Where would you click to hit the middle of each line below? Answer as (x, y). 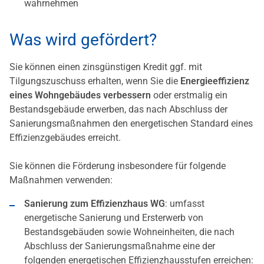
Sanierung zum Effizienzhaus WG (95, 204)
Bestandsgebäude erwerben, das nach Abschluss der (118, 110)
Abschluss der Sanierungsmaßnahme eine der (120, 246)
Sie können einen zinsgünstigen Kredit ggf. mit (106, 67)
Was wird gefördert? (83, 40)
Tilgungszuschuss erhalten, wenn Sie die (95, 81)
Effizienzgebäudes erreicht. (65, 138)
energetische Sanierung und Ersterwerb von (114, 218)
